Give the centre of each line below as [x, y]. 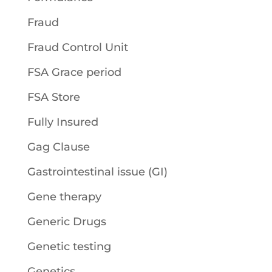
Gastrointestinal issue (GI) [97, 172]
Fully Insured [63, 122]
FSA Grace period [74, 72]
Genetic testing [69, 246]
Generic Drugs [66, 222]
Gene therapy [64, 197]
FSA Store [53, 97]
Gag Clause [58, 147]
